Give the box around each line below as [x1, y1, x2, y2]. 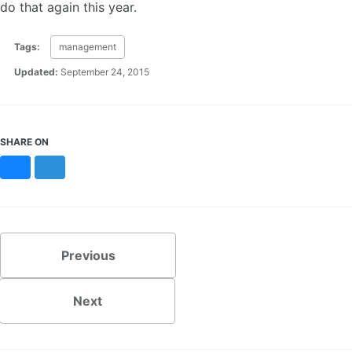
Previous [60, 247, 115, 263]
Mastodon [55, 159, 101, 172]
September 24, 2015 [60, 65, 149, 78]
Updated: [12, 65, 58, 78]
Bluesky [20, 159, 57, 172]
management [59, 40, 116, 53]
